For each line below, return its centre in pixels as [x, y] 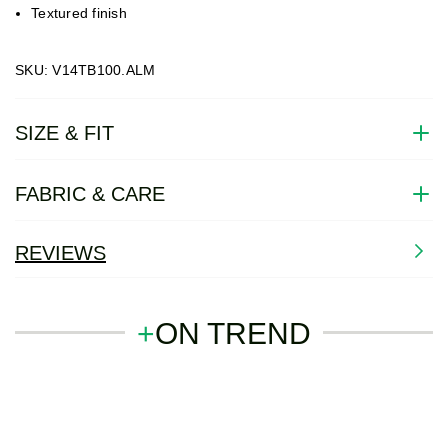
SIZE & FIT [64, 132]
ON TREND [233, 334]
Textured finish [79, 13]
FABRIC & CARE [90, 193]
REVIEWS [60, 253]
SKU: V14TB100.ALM [85, 70]
